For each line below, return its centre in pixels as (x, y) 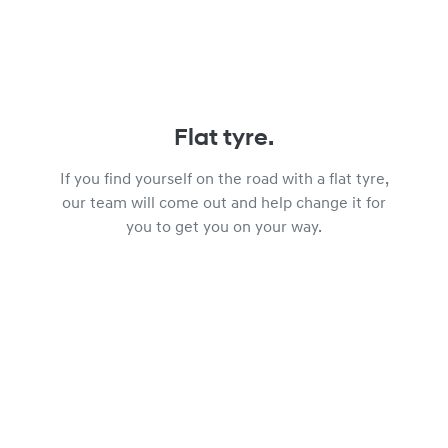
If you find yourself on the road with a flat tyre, (224, 180)
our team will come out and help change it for (224, 204)
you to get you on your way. (224, 228)
